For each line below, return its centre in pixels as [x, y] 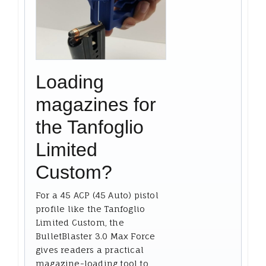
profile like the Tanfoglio [91, 208]
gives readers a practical [90, 249]
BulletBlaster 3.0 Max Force [96, 236]
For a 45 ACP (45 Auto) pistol [97, 195]
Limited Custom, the [80, 222]
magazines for [96, 104]
